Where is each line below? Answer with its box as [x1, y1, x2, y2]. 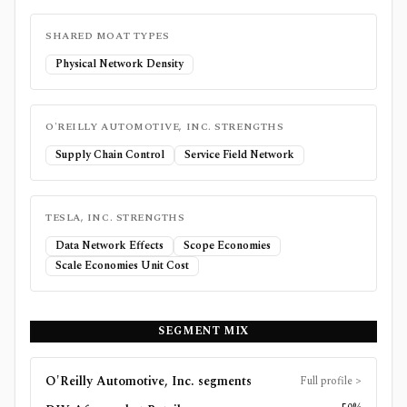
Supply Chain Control [55, 146, 164, 164]
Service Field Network [184, 146, 294, 164]
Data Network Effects [55, 237, 164, 254]
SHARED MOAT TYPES [45, 28, 170, 44]
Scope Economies [184, 237, 271, 254]
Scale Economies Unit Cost [55, 257, 189, 274]
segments [194, 372, 252, 391]
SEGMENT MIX [158, 323, 249, 340]
